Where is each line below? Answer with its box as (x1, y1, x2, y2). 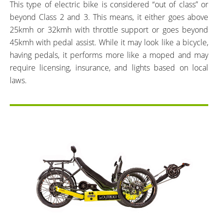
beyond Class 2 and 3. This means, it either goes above (10, 12, 208, 22)
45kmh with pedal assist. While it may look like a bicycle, (10, 37, 208, 48)
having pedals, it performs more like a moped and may (10, 50, 208, 60)
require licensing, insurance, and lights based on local (10, 62, 208, 73)
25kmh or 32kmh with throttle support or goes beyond (10, 24, 208, 35)
